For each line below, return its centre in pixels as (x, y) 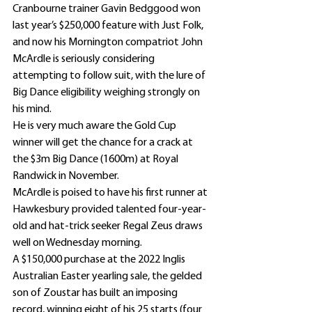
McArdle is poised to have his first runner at (111, 193)
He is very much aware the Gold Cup (95, 126)
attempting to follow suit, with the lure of (110, 76)
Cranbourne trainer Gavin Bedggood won (108, 9)
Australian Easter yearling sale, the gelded (108, 276)
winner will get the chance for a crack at (104, 142)
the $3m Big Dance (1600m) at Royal (96, 159)
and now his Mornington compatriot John (109, 42)
